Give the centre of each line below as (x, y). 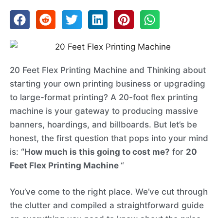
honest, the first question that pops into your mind (109, 138)
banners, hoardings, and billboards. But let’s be (103, 125)
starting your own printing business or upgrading (108, 84)
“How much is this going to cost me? (95, 152)
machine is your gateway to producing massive (104, 111)
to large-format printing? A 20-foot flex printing (104, 98)
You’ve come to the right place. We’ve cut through (109, 191)
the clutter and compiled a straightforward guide (107, 205)
